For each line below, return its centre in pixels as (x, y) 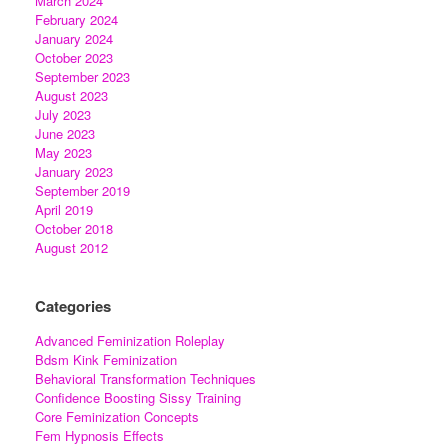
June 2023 (65, 133)
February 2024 (76, 19)
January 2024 (74, 38)
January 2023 (74, 171)
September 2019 (82, 190)
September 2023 (82, 76)
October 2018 (74, 228)
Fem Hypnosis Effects (99, 435)
